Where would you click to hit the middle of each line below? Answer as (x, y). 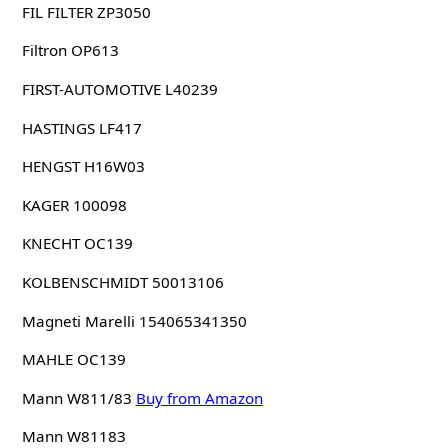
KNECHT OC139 (77, 243)
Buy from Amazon (199, 397)
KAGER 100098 (74, 204)
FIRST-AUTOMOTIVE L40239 (119, 88)
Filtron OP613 (70, 50)
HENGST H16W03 (83, 166)
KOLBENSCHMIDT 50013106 (122, 281)
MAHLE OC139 (73, 359)
